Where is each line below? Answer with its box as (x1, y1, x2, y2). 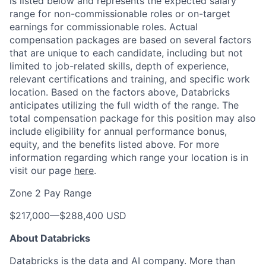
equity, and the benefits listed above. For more (9, 138, 219, 150)
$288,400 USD (59, 210, 126, 221)
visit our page (9, 164, 74, 176)
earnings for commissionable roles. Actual (9, 21, 198, 33)
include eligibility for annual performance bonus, (9, 125, 227, 137)
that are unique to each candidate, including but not (9, 47, 243, 59)
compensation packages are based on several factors (9, 34, 251, 46)
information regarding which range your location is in (9, 151, 248, 163)
